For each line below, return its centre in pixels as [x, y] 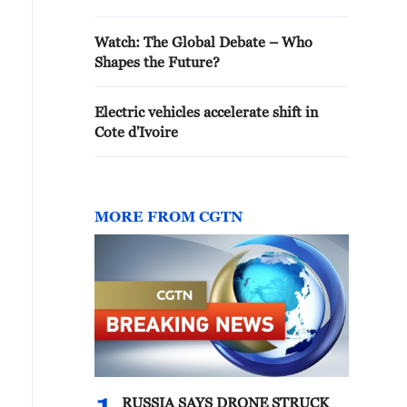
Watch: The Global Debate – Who [203, 42]
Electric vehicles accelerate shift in [206, 112]
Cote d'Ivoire [136, 132]
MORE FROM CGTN [169, 216]
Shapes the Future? [157, 62]
